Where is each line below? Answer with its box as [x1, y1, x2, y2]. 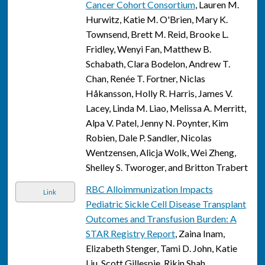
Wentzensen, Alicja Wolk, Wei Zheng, [85, 147, 236, 159]
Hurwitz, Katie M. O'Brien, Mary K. [85, 14, 228, 25]
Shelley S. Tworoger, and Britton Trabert [85, 161, 248, 173]
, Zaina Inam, [174, 228, 225, 240]
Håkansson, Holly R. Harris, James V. [85, 88, 232, 99]
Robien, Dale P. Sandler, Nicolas [85, 132, 212, 144]
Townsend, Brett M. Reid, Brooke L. [85, 28, 228, 40]
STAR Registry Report [85, 228, 175, 240]
